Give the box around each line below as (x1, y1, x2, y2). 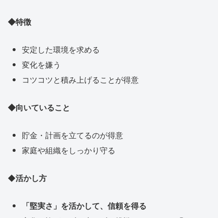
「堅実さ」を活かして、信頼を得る (22, 200, 147, 211)
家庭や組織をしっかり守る (22, 144, 116, 156)
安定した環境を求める (22, 43, 100, 55)
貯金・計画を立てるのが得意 (22, 129, 124, 141)
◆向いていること (8, 101, 70, 113)
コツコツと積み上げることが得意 (22, 74, 139, 86)
